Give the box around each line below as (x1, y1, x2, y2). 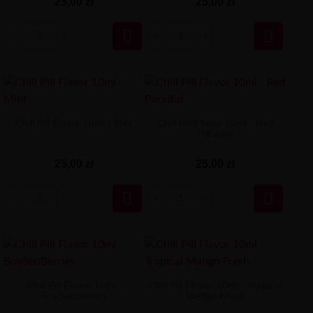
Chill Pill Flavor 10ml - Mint (15, 117, 133, 129)
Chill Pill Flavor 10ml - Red (156, 117, 274, 129)
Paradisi (197, 128, 233, 140)
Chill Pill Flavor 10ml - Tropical (148, 279, 282, 291)
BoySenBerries (41, 290, 108, 301)
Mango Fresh (185, 290, 245, 301)
